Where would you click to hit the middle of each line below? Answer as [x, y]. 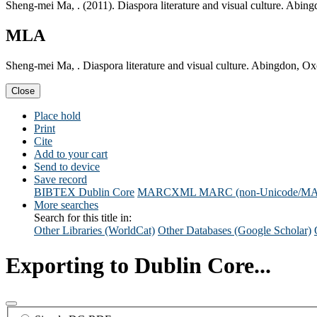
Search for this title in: [83, 218]
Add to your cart [71, 154]
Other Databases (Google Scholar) [235, 231]
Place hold [57, 116]
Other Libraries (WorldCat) [94, 231]
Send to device [67, 167]
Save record [60, 180]
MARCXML [167, 192]
